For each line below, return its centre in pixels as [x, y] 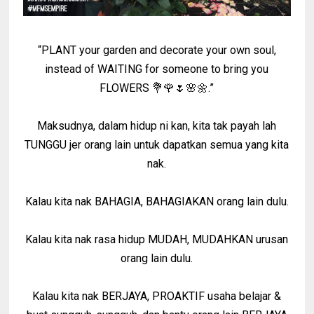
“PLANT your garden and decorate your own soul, [157, 50]
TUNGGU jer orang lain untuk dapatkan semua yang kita [157, 144]
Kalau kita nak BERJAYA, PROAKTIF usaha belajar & [157, 296]
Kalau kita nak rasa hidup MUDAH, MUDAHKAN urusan [157, 239]
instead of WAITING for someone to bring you [157, 69]
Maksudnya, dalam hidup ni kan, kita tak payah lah [157, 125]
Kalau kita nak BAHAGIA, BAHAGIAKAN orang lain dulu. [157, 201]
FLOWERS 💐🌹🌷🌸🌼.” [157, 88]
